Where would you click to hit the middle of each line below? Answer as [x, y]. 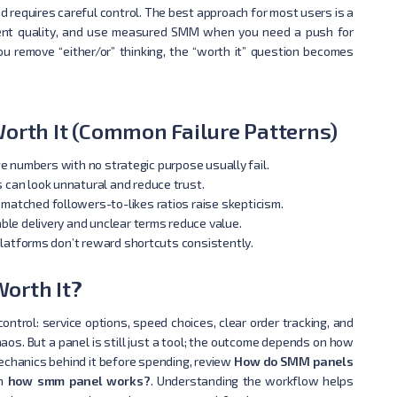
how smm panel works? [79, 381]
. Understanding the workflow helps [252, 381]
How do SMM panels [293, 361]
